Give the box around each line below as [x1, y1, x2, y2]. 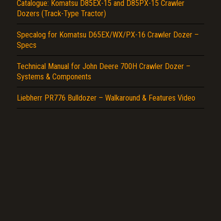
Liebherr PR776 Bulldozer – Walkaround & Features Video [17, 93, 195, 103]
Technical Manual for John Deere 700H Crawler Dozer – [17, 61, 190, 71]
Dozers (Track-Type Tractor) [17, 8, 106, 18]
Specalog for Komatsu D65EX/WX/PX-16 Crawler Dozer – [17, 30, 199, 39]
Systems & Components [17, 72, 91, 81]
